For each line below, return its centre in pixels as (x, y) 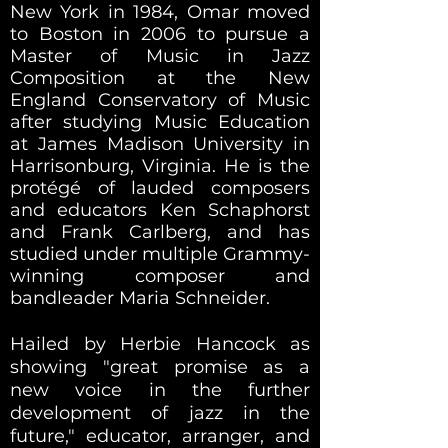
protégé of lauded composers (160, 187)
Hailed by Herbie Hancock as (160, 343)
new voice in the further (160, 389)
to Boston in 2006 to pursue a (160, 33)
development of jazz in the (160, 412)
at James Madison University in (160, 143)
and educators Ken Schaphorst (160, 209)
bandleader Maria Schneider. (140, 297)
